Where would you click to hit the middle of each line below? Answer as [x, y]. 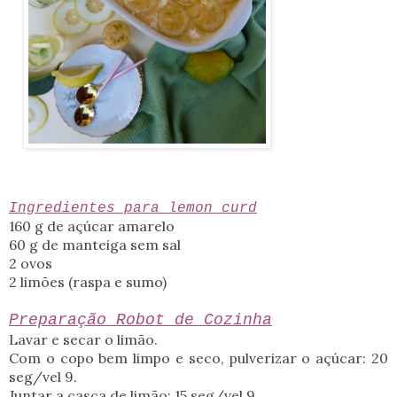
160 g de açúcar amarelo [92, 226]
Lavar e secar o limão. [85, 340]
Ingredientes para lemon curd [133, 209]
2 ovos [31, 264]
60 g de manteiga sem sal [95, 245]
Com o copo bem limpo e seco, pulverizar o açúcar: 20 [198, 358]
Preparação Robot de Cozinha [140, 320]
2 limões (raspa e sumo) [88, 282]
